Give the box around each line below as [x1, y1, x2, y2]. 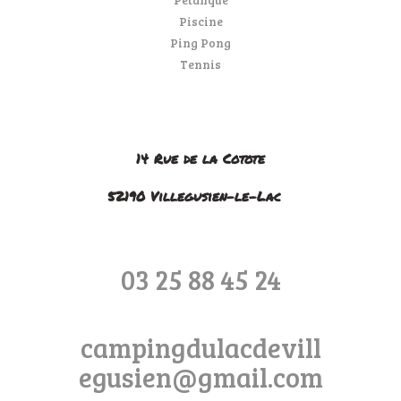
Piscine [178, 13, 223, 30]
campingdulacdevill [80, 329, 321, 366]
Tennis [180, 56, 221, 73]
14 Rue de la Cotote [136, 149, 265, 169]
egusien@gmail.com [78, 359, 323, 396]
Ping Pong [170, 34, 231, 51]
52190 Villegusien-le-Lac [107, 186, 281, 207]
